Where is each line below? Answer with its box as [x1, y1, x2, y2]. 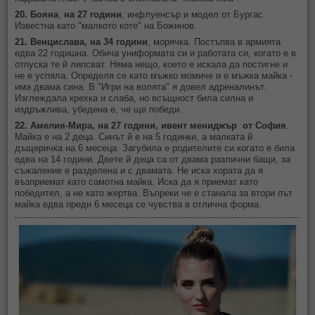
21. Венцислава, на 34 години [15, 36, 148, 47]
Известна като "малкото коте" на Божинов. [15, 20, 198, 31]
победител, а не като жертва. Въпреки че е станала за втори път [15, 187, 293, 198]
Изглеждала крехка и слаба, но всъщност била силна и [15, 92, 254, 103]
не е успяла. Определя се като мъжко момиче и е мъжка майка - [15, 70, 293, 81]
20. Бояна [15, 8, 59, 20]
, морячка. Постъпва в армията [148, 36, 281, 47]
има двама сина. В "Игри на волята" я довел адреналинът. [15, 81, 267, 92]
